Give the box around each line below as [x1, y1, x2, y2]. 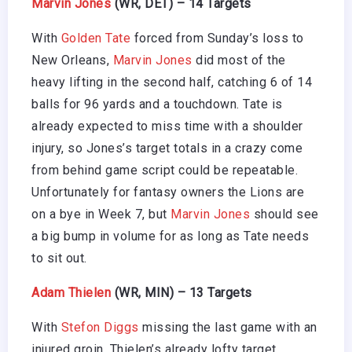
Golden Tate [60, 31, 130, 46]
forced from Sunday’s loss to [130, 31, 304, 46]
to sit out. [31, 251, 87, 266]
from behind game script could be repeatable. [31, 163, 298, 178]
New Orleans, [31, 53, 113, 68]
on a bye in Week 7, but [31, 207, 170, 222]
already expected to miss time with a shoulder [31, 119, 303, 134]
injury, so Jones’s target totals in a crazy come [31, 141, 302, 156]
